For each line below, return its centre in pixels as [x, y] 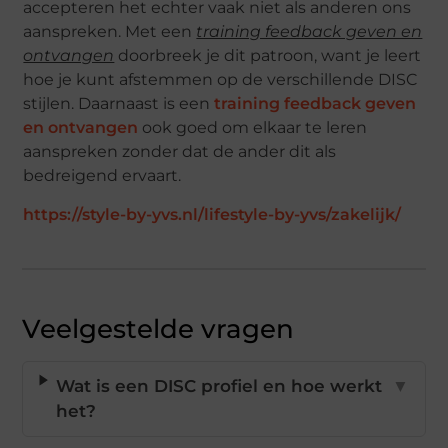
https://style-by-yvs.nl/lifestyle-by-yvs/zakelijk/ [212, 215]
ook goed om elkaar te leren [253, 128]
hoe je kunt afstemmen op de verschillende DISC [220, 80]
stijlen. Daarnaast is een [119, 104]
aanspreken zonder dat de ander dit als [180, 152]
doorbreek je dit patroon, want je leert [268, 56]
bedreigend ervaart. [102, 176]
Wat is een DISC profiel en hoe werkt [219, 386]
